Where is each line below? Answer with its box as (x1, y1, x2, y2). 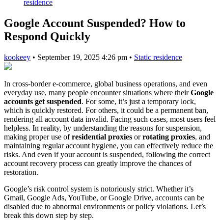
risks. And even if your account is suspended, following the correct (4, 150, 210, 159)
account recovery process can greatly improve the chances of (4, 159, 192, 167)
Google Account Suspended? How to (4, 16, 186, 29)
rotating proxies (142, 132, 195, 141)
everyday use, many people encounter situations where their (4, 88, 191, 97)
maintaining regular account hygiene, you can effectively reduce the (4, 141, 213, 150)
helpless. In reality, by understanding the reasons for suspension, (4, 123, 202, 132)
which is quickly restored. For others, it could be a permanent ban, (4, 106, 208, 114)
